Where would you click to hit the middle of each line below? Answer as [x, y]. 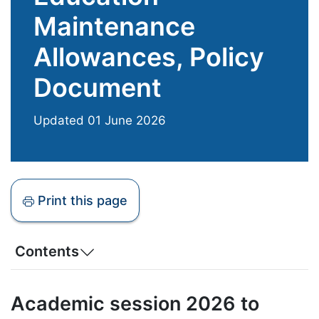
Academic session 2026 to [135, 304]
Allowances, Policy [149, 57]
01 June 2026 [127, 121]
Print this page [83, 201]
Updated [61, 121]
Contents [47, 251]
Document [98, 87]
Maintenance [114, 26]
